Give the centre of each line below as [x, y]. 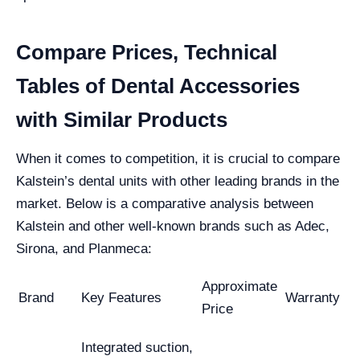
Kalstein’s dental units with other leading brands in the [178, 181]
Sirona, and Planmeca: [84, 248]
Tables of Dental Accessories [158, 86]
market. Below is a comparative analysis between [165, 203]
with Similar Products [122, 119]
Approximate [239, 286]
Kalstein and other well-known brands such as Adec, [173, 226]
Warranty [313, 297]
